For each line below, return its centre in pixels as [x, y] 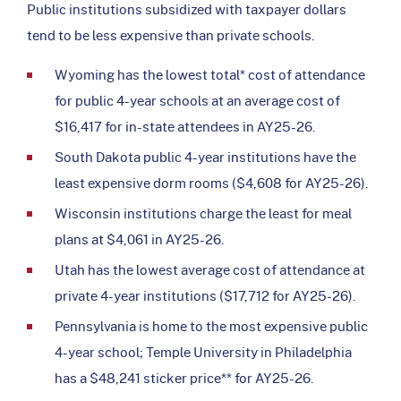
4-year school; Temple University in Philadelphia [203, 351]
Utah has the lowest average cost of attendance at [210, 269]
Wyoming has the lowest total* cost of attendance [210, 74]
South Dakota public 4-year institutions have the [205, 156]
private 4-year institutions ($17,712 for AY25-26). [205, 295]
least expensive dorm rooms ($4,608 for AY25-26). [211, 182]
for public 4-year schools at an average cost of [197, 100]
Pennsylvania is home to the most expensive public [211, 325]
